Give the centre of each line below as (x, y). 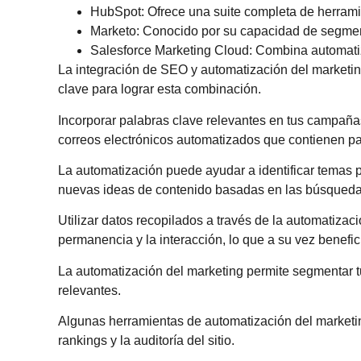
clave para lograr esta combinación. (160, 89)
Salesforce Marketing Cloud (170, 51)
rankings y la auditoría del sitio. (146, 341)
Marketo (113, 31)
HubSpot (116, 12)
